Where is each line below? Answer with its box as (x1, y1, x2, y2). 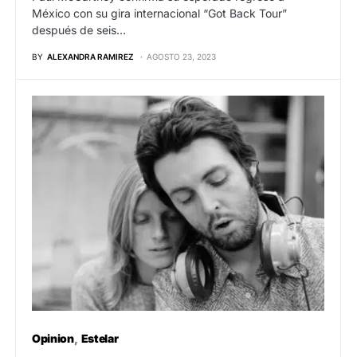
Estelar (80, 331, 119, 346)
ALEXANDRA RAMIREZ (47, 51, 134, 61)
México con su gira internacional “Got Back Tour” (32, 6, 287, 20)
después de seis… (32, 22, 126, 37)
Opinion (32, 331, 74, 346)
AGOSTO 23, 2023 (147, 51, 216, 61)
